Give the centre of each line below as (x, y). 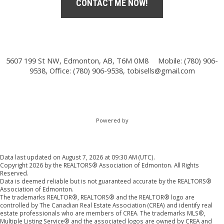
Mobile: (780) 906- (188, 60)
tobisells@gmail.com (161, 70)
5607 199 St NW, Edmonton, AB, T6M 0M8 (77, 60)
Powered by (112, 120)
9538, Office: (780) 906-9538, (78, 70)
